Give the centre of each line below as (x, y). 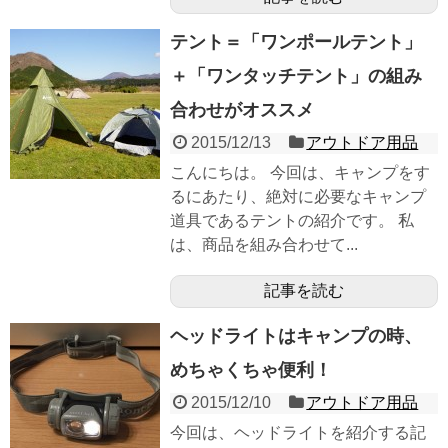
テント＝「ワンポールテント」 (296, 41)
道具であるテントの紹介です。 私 (292, 220)
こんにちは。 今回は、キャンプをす (300, 172)
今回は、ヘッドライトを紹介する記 (298, 432)
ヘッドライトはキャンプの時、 (296, 335)
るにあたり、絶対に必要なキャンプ (298, 196)
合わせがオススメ (242, 109)
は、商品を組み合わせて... (264, 244)
